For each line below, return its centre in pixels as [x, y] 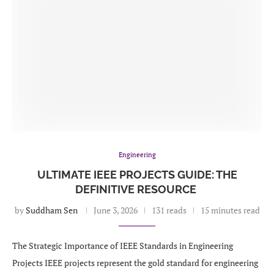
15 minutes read [230, 210]
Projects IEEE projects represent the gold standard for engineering [135, 263]
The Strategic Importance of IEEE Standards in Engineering [123, 246]
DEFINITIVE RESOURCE [137, 189]
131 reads [169, 210]
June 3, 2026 [115, 210]
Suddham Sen [51, 210]
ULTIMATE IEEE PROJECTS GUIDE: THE [137, 175]
